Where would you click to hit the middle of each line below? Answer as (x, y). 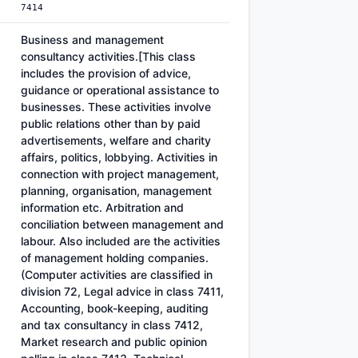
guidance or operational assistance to (120, 90)
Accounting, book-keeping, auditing (115, 308)
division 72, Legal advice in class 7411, (122, 291)
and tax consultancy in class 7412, (112, 325)
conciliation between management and (122, 224)
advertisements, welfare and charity (116, 140)
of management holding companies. (115, 258)
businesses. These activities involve (116, 107)
